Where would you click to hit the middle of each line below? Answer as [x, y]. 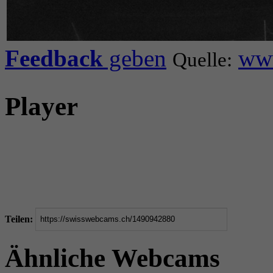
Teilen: [19, 219]
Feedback [54, 58]
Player [41, 106]
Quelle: [202, 59]
